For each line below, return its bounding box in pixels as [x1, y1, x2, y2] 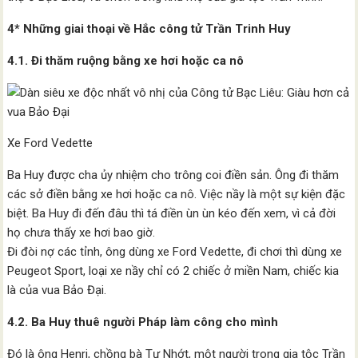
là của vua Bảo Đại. [7, 283, 107, 297]
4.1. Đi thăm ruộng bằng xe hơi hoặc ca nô [7, 54, 245, 68]
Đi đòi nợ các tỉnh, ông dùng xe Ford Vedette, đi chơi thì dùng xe [7, 245, 343, 259]
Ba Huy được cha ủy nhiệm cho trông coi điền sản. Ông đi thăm [7, 168, 340, 182]
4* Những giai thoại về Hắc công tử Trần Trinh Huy [7, 22, 292, 36]
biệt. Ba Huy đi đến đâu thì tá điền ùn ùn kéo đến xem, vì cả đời [7, 206, 336, 221]
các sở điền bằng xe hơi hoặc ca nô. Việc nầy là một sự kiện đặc [7, 187, 346, 201]
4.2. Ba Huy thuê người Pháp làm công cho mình [7, 315, 279, 329]
